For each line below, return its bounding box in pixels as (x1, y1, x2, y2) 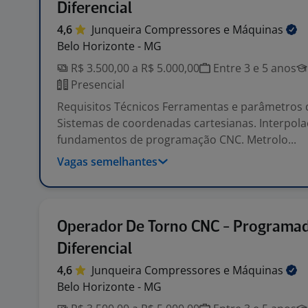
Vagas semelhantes (57, 154, 157, 169)
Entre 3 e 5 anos (210, 60, 296, 76)
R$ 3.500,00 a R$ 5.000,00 (68, 60, 199, 76)
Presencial (68, 77, 124, 92)
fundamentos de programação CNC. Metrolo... (57, 132, 296, 147)
